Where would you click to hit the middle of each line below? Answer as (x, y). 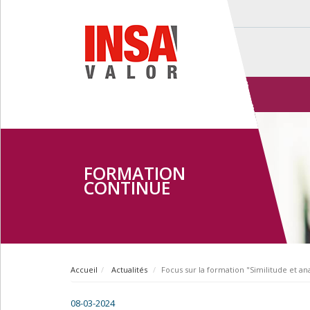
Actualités (128, 270)
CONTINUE (127, 188)
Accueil (84, 270)
